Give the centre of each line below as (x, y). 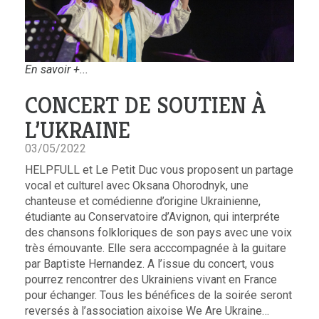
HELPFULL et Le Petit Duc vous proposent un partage (159, 169)
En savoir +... (57, 69)
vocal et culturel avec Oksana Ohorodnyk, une (137, 185)
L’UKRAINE (78, 130)
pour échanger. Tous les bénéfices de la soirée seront (158, 295)
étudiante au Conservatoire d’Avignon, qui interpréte (152, 216)
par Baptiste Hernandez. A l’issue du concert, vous (150, 263)
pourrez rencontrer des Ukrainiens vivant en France (151, 279)
